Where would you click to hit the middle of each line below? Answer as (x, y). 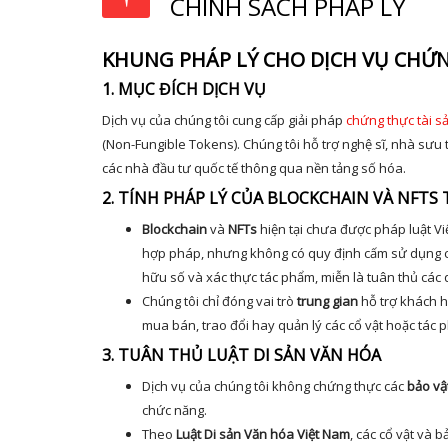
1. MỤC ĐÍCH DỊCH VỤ (184, 89)
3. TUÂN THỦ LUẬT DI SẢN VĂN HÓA (241, 355)
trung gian (327, 301)
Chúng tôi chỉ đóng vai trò (219, 301)
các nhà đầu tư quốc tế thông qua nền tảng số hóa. (254, 168)
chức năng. (174, 410)
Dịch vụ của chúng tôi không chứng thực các (274, 386)
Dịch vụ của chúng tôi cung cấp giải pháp (224, 120)
